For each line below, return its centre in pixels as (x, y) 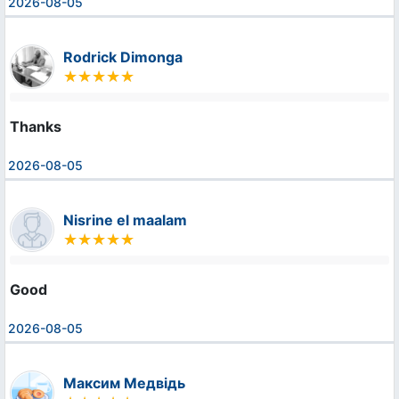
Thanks (36, 126)
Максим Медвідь (124, 383)
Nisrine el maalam (125, 220)
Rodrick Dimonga (123, 57)
